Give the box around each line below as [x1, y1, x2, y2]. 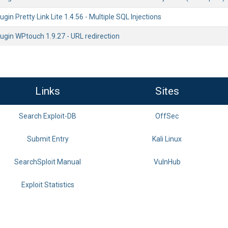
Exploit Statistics [21, 181, 74, 189]
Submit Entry [26, 135, 69, 143]
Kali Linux [152, 135, 182, 143]
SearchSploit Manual [14, 158, 81, 166]
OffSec [155, 112, 179, 120]
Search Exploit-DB [19, 112, 76, 120]
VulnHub [153, 158, 181, 166]
